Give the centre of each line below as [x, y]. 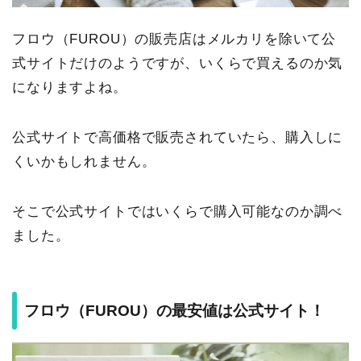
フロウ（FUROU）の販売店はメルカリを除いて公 [174, 39]
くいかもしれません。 [84, 161]
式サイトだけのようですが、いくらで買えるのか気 [178, 63]
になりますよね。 [70, 87]
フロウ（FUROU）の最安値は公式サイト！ [174, 311]
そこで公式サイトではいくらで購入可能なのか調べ [178, 211]
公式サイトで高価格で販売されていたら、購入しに [178, 137]
